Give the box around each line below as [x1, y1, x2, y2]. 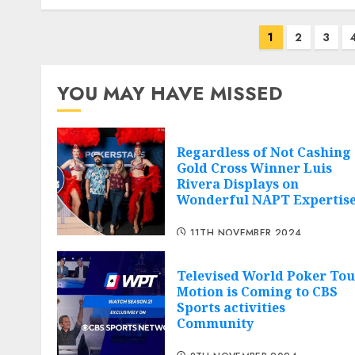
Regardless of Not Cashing [177, 143, 351, 162]
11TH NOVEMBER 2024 [189, 225, 302, 240]
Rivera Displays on [177, 175, 299, 193]
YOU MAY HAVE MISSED [57, 79, 283, 108]
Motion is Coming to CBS [177, 283, 338, 301]
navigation [40, 48, 132, 76]
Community [177, 315, 254, 333]
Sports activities [177, 299, 285, 317]
